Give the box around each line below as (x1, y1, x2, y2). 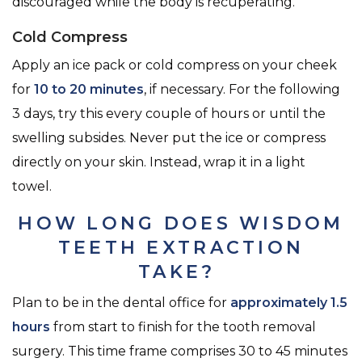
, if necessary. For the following (144, 82, 340, 98)
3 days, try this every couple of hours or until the (12, 106, 326, 122)
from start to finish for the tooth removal (50, 319, 316, 335)
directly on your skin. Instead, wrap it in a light (12, 154, 305, 170)
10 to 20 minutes (34, 82, 144, 98)
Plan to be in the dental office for (12, 295, 230, 311)
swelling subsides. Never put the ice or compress (12, 130, 326, 146)
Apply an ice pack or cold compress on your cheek (12, 57, 337, 74)
